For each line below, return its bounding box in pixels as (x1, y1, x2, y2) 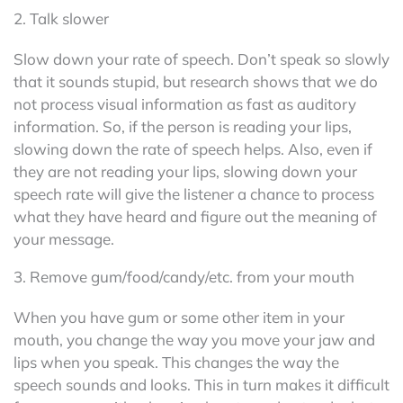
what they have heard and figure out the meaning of (13, 206, 377, 226)
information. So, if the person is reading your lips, (13, 116, 352, 136)
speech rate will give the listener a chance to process (13, 184, 374, 203)
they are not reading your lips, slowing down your (13, 161, 357, 181)
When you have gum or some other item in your (13, 307, 345, 327)
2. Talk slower (13, 8, 109, 28)
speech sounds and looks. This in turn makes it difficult (13, 374, 390, 394)
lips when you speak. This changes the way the (13, 352, 339, 372)
